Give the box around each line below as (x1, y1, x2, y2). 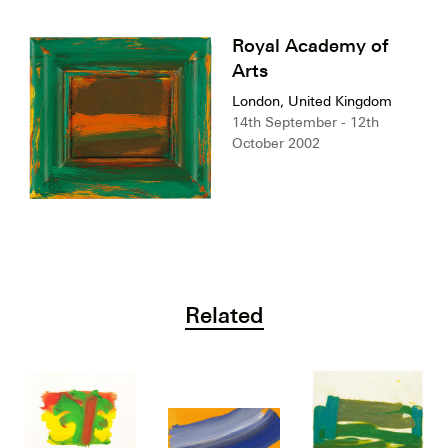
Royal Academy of (232, 34, 389, 57)
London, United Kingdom (232, 93, 392, 110)
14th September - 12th (232, 114, 379, 131)
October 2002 (232, 135, 320, 152)
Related (184, 300, 264, 328)
